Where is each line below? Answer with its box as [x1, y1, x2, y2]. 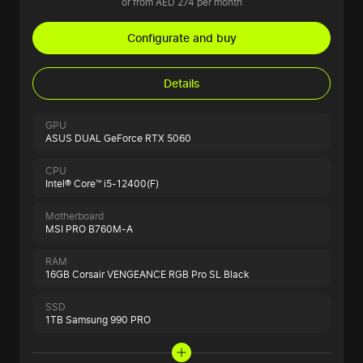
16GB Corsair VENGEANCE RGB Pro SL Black [45, 268, 250, 281]
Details [163, 76, 200, 91]
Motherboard [45, 210, 104, 223]
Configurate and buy [126, 31, 237, 45]
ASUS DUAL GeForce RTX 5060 [45, 132, 191, 145]
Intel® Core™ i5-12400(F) [45, 177, 159, 190]
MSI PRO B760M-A [45, 223, 133, 236]
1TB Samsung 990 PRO [45, 314, 151, 327]
